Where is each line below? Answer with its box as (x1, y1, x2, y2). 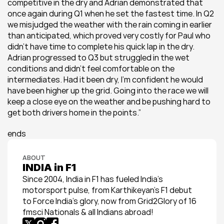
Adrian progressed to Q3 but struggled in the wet (7, 52, 189, 63)
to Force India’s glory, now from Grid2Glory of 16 (22, 195, 196, 206)
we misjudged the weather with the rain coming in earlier (7, 19, 212, 30)
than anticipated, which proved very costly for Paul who (7, 30, 210, 41)
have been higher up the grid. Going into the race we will (7, 85, 208, 96)
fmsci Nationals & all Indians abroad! (22, 206, 153, 217)
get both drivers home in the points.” (7, 107, 141, 118)
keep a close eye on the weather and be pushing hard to (7, 96, 210, 107)
